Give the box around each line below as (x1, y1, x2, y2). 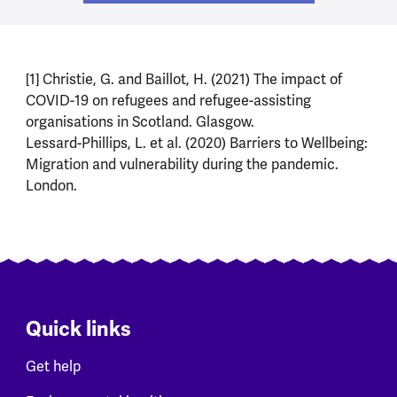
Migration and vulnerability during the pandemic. (25, 156, 339, 174)
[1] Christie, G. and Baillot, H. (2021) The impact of (25, 71, 342, 89)
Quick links (25, 316, 131, 343)
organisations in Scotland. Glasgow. (25, 113, 254, 131)
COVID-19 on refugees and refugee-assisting (25, 92, 311, 110)
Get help (25, 357, 81, 376)
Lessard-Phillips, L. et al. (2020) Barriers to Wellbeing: (25, 135, 368, 152)
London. (25, 177, 77, 195)
